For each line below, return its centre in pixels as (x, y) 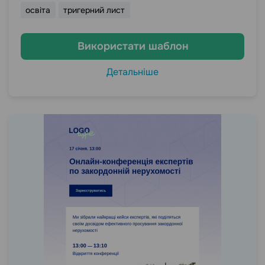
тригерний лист (94, 10)
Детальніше (132, 72)
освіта (38, 10)
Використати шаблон (132, 46)
